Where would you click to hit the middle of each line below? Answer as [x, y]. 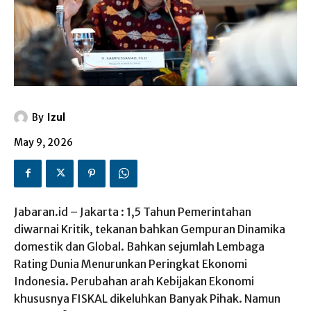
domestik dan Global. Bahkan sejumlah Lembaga [139, 246]
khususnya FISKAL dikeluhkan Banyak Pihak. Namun [147, 298]
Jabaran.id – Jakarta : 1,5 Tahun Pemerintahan [133, 211]
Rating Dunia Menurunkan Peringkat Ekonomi [131, 263]
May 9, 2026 [43, 142]
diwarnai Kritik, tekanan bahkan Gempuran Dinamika [150, 229]
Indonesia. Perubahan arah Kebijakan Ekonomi [134, 281]
